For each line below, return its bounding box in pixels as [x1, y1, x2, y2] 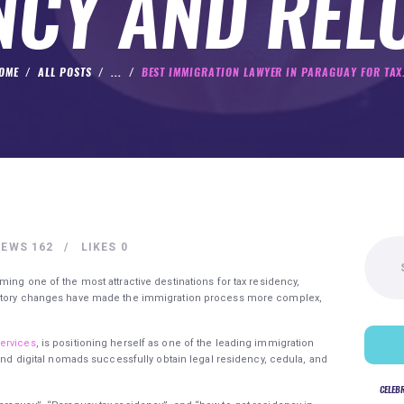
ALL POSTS [38, 65, 92, 80]
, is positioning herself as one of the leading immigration [35, 337, 315, 350]
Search [364, 237, 399, 250]
